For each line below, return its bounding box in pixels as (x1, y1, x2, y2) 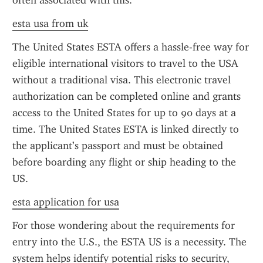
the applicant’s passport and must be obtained (12, 139, 223, 152)
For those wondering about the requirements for (12, 219, 235, 232)
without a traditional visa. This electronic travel (12, 73, 231, 86)
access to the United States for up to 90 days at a (12, 106, 236, 119)
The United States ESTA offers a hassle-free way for (12, 41, 249, 53)
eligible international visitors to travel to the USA (12, 57, 238, 70)
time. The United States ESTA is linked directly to (12, 123, 239, 136)
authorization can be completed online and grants (12, 90, 241, 103)
